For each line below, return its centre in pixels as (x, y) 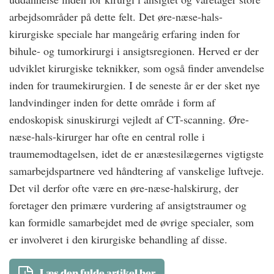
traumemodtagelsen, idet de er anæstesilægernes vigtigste (136, 154)
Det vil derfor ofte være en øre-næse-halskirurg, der (124, 188)
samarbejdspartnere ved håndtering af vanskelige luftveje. (137, 171)
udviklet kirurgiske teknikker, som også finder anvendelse (137, 68)
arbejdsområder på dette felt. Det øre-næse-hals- (116, 17)
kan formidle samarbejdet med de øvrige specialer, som (131, 222)
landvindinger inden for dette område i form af (112, 102)
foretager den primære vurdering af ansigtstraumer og (128, 205)
